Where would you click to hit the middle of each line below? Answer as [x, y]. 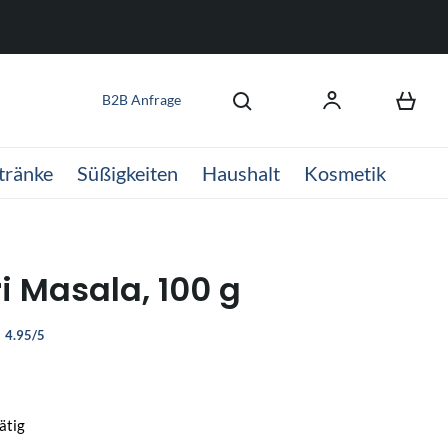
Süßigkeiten [127, 173]
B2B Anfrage [141, 99]
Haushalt [241, 173]
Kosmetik [345, 173]
